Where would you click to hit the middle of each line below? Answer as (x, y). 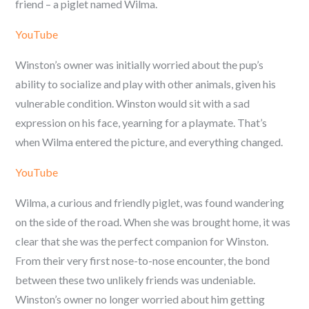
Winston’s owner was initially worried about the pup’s (140, 64)
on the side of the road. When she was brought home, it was (153, 222)
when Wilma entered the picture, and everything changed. (149, 142)
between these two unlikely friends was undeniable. (136, 280)
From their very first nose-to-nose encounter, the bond (143, 260)
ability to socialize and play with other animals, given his (146, 84)
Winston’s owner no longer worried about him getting (140, 299)
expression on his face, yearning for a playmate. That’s (141, 122)
